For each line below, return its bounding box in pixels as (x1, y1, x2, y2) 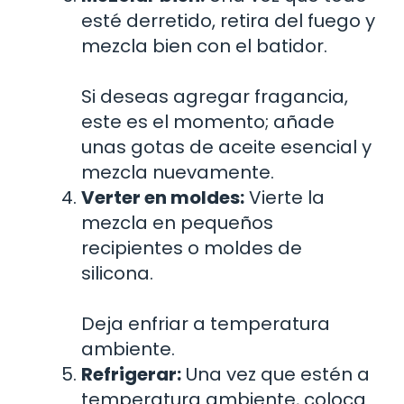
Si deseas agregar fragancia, (81, 83, 348, 109)
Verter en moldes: (81, 184, 244, 210)
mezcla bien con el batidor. (81, 32, 327, 59)
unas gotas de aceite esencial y (81, 133, 372, 160)
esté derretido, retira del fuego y (81, 7, 375, 33)
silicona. (81, 260, 153, 286)
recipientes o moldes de (81, 234, 302, 261)
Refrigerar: (81, 361, 181, 387)
